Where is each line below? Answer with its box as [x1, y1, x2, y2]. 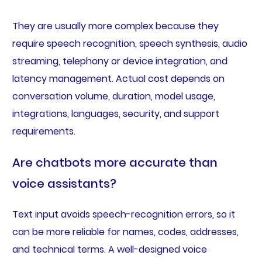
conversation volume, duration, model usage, [12, 89, 215, 104]
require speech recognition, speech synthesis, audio [12, 37, 247, 51]
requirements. [12, 125, 75, 139]
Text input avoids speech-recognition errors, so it [12, 208, 235, 222]
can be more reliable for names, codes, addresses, [12, 225, 239, 239]
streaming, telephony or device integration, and [12, 54, 227, 68]
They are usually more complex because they [12, 19, 219, 33]
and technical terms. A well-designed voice [12, 243, 207, 257]
